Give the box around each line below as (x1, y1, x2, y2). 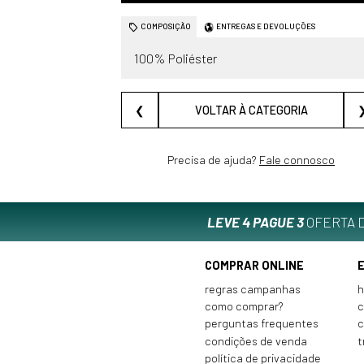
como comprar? (205, 299, 284, 314)
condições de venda (205, 333, 308, 348)
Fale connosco (259, 153, 335, 167)
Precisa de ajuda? (167, 153, 259, 167)
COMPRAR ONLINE (205, 258, 305, 273)
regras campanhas (205, 281, 301, 296)
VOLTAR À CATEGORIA (194, 102, 308, 117)
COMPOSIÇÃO (141, 21, 192, 32)
